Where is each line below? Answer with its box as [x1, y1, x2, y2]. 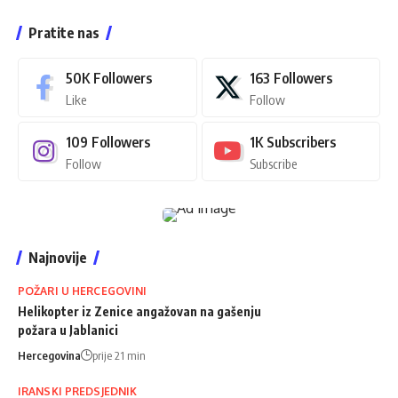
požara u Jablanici [18, 322, 118, 338]
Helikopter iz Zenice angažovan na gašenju [18, 303, 261, 319]
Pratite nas [28, 23, 99, 42]
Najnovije [28, 248, 87, 267]
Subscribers [266, 132, 336, 151]
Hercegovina [18, 347, 81, 362]
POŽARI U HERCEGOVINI [18, 283, 147, 298]
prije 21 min [92, 347, 146, 362]
